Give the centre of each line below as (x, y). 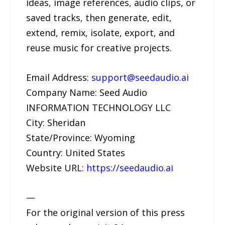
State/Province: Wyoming (81, 137)
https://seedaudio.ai (130, 167)
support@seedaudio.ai (140, 77)
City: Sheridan (56, 122)
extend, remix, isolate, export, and (101, 32)
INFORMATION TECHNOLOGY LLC (99, 107)
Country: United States (76, 152)
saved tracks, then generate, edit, (99, 17)
